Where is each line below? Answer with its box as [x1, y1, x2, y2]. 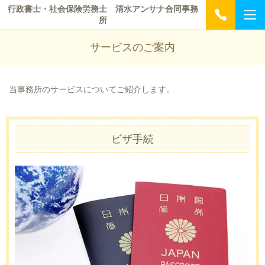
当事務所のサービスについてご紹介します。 [9, 85, 174, 94]
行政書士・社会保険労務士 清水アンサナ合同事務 [8, 4, 198, 14]
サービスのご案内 [90, 41, 175, 54]
